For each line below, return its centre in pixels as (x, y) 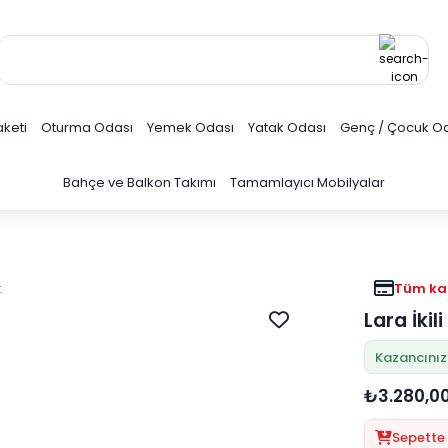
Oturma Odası (87, 127)
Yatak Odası (287, 127)
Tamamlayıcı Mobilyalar (307, 182)
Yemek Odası (190, 127)
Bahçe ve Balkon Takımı (139, 182)
